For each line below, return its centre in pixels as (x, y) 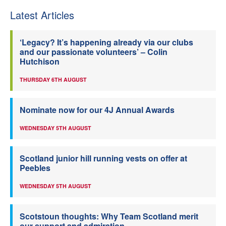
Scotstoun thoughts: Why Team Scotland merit (109, 216)
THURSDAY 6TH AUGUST (53, 79)
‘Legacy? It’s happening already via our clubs (106, 42)
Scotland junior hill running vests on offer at (103, 158)
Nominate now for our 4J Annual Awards (97, 109)
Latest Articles (42, 15)
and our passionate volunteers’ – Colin (94, 51)
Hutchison (40, 61)
